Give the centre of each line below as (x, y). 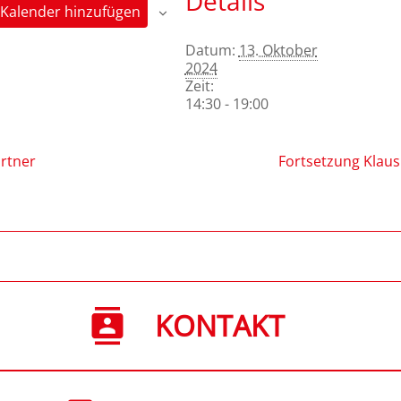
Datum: (210, 50)
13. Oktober (278, 50)
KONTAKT (219, 325)
